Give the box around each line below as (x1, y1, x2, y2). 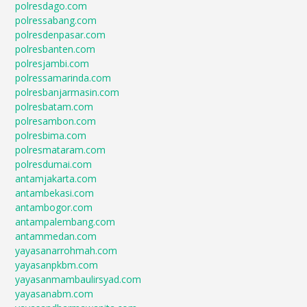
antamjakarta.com (15, 172, 97, 185)
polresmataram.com (15, 143, 106, 156)
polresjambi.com (15, 57, 90, 70)
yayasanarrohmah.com (15, 244, 118, 257)
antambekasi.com (15, 186, 95, 199)
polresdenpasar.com (15, 28, 106, 41)
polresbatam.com (15, 100, 94, 113)
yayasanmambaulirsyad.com (15, 273, 142, 286)
